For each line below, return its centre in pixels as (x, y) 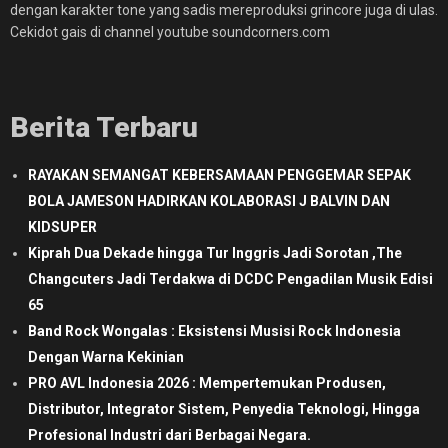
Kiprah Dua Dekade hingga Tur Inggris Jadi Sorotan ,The (215, 252)
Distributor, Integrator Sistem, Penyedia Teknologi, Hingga (224, 408)
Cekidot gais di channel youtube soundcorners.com (170, 31)
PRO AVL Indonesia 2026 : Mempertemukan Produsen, (207, 382)
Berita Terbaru (104, 127)
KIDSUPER (62, 226)
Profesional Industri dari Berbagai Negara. (169, 434)
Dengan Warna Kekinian (106, 356)
